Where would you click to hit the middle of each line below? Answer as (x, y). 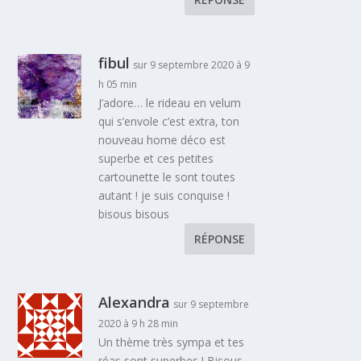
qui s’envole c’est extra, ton (169, 121)
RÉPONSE (219, 239)
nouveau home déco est (162, 139)
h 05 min (118, 84)
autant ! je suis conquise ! (164, 195)
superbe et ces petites (156, 158)
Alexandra (135, 302)
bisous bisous (134, 214)
